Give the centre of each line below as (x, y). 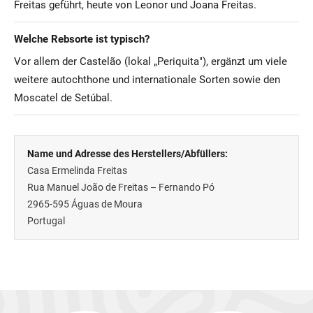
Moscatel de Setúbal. (63, 98)
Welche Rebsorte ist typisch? (82, 39)
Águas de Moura (107, 204)
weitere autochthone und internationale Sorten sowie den (147, 80)
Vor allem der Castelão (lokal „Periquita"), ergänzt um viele (151, 62)
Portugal (46, 220)
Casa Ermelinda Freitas (77, 170)
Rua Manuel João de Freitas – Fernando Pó (121, 187)
